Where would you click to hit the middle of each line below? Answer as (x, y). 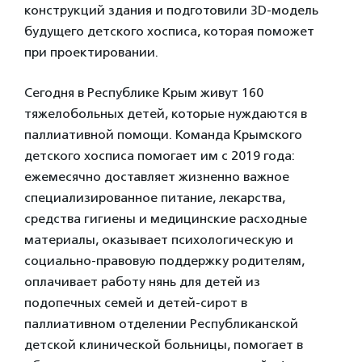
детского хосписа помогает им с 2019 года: (160, 156)
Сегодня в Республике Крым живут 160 (144, 93)
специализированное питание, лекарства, (155, 198)
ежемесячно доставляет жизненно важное (157, 177)
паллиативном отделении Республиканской (161, 324)
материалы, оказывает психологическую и (159, 240)
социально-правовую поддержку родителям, (164, 261)
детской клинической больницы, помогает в (164, 345)
